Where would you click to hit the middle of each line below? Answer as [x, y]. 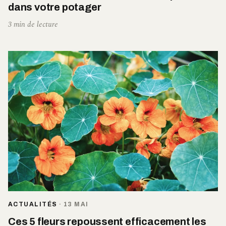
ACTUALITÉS [33, 204]
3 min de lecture [33, 25]
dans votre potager [55, 7]
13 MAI [76, 204]
